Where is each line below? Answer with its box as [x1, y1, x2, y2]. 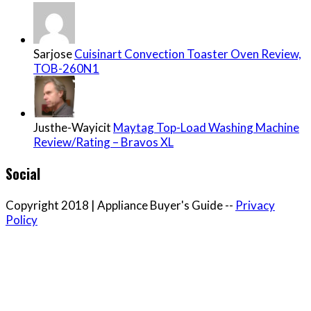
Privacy [235, 198, 275, 213]
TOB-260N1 [33, 61, 99, 76]
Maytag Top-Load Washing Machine [113, 120, 299, 135]
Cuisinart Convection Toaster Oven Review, [74, 47, 301, 62]
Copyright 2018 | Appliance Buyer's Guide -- [6, 198, 235, 213]
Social [6, 163, 40, 185]
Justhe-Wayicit [33, 120, 113, 135]
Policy [6, 212, 37, 228]
